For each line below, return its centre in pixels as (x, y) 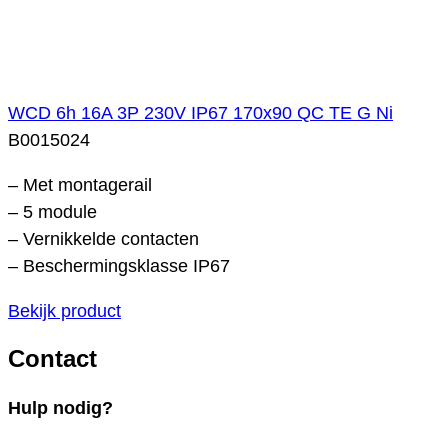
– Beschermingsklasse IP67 (119, 265)
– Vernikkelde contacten (103, 238)
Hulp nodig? (60, 408)
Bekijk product (64, 310)
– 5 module (52, 211)
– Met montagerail (80, 184)
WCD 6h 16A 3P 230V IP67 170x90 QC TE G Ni (200, 112)
